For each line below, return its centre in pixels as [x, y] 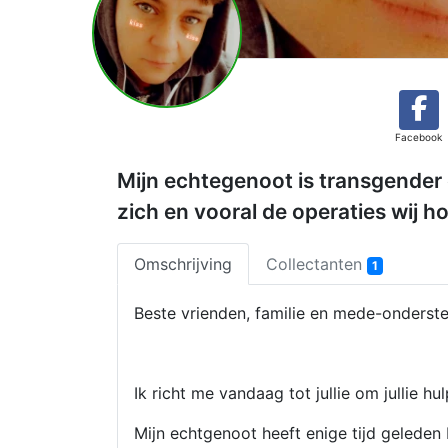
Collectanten [316, 264]
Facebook [418, 137]
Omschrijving [183, 264]
